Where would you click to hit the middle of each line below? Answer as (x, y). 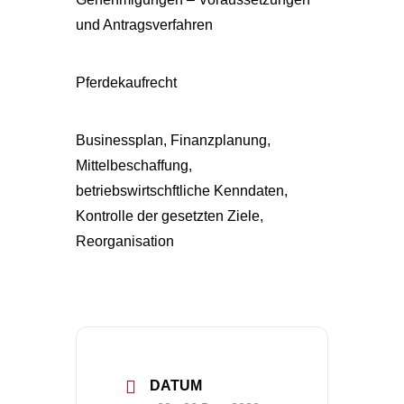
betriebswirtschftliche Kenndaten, (182, 191)
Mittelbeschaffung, (134, 165)
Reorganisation (125, 241)
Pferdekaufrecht (126, 83)
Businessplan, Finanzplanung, (173, 140)
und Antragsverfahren (144, 25)
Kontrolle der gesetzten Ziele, (170, 216)
